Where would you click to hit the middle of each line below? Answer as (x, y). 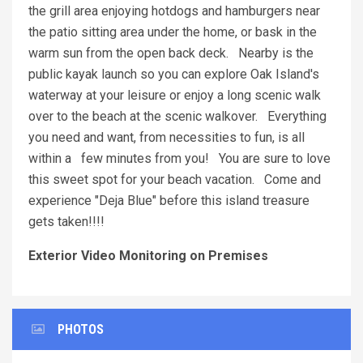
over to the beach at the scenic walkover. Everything (177, 117)
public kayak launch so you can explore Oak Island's (174, 75)
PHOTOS (81, 330)
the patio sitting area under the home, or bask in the (173, 32)
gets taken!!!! (66, 222)
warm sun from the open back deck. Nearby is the (171, 53)
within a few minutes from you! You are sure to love (179, 159)
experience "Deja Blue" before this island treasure (169, 201)
